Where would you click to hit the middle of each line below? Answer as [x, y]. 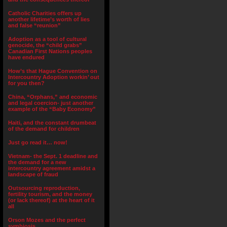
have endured [26, 57]
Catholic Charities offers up [45, 13]
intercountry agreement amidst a [52, 168]
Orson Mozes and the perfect [47, 220]
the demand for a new [37, 162]
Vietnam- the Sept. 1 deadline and [53, 156]
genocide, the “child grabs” [45, 45]
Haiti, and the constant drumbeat [52, 123]
